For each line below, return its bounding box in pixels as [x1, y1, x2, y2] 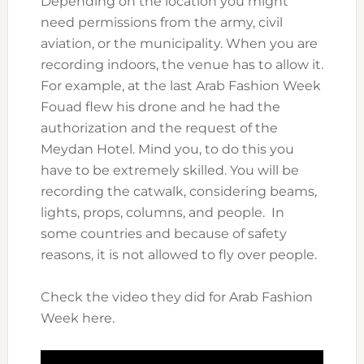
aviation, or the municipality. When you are [40, 36, 318, 52]
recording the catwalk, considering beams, [40, 184, 317, 200]
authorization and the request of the [40, 120, 278, 136]
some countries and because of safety [40, 226, 287, 242]
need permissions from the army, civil [40, 15, 283, 31]
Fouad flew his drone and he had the [40, 99, 280, 115]
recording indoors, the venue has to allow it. [40, 57, 323, 73]
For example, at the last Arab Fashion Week [40, 78, 321, 94]
